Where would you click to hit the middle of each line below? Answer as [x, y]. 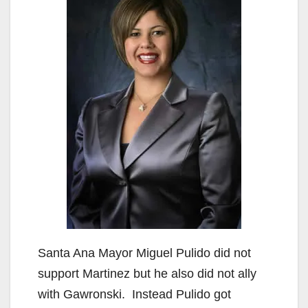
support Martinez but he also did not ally [147, 274]
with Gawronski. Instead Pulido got [134, 295]
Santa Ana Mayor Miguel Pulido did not [144, 253]
